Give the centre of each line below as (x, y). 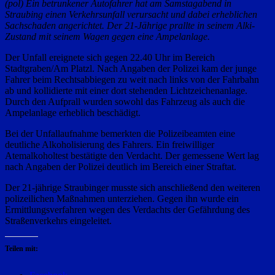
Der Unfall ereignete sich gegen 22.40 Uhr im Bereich (110, 58)
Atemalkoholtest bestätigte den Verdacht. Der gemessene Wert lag (132, 156)
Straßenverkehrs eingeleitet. (58, 221)
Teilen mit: (21, 249)
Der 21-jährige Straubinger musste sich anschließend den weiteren (133, 188)
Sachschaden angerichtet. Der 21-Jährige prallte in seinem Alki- (130, 26)
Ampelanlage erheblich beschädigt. (73, 113)
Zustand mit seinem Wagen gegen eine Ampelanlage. (107, 37)
